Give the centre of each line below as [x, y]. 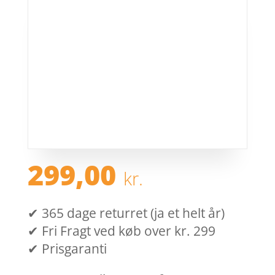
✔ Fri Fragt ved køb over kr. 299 [121, 231]
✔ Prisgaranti [67, 249]
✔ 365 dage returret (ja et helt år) [126, 213]
